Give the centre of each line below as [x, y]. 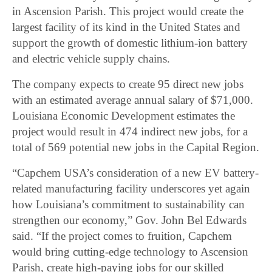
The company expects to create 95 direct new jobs [128, 84]
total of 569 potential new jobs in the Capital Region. [136, 148]
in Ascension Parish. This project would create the [128, 12]
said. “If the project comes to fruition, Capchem [122, 236]
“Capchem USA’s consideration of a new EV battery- [136, 173]
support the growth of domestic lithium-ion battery [130, 43]
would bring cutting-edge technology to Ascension [131, 252]
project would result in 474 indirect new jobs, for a [130, 132]
